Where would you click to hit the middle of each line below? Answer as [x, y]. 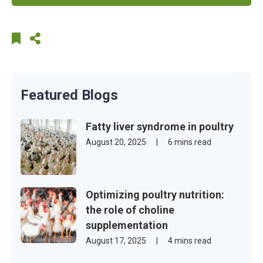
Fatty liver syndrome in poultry [160, 126]
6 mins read [190, 142]
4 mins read [190, 240]
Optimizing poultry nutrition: [155, 194]
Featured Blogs [69, 95]
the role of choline [130, 210]
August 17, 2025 [117, 240]
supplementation [127, 225]
